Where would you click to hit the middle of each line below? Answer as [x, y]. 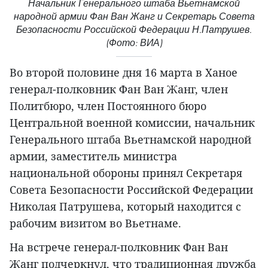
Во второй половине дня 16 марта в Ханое [124, 72]
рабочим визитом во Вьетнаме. [95, 223]
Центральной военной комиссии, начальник [132, 122]
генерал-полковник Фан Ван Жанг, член [119, 89]
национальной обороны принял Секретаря [126, 173]
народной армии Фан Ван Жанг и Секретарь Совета [134, 16]
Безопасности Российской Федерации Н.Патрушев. [134, 29]
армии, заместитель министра [93, 156]
